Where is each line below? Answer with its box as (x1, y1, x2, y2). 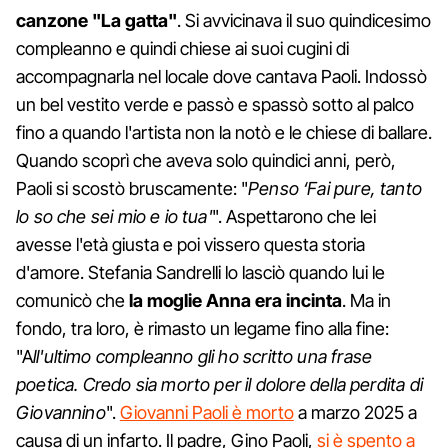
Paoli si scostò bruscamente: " (16, 177, 248, 199)
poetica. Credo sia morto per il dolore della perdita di (16, 373, 423, 395)
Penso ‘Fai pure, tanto (248, 177, 422, 199)
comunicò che (16, 289, 129, 311)
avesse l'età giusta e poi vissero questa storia (16, 233, 365, 255)
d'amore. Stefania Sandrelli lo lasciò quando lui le (16, 261, 385, 283)
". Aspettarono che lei (211, 205, 376, 227)
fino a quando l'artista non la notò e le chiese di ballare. (16, 121, 432, 143)
